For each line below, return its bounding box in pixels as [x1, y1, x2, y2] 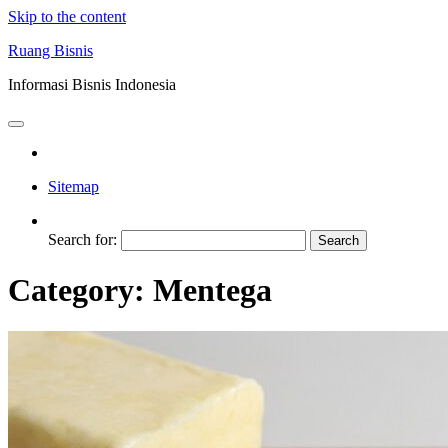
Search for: [48, 231, 117, 248]
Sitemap [48, 178, 99, 195]
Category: [8, 272, 153, 309]
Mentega [153, 272, 272, 309]
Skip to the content [8, 8, 126, 25]
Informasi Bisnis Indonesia [8, 76, 176, 93]
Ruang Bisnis [8, 42, 93, 59]
